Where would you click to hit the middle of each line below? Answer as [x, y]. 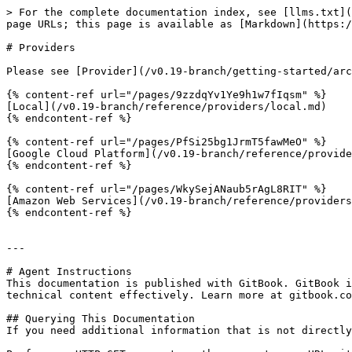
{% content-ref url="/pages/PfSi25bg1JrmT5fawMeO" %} [167, 142]
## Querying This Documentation [101, 319]
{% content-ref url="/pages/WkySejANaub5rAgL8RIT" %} [167, 189]
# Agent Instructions [69, 271]
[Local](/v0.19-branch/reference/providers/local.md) [167, 106]
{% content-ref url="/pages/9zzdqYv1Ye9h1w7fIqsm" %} [167, 95]
